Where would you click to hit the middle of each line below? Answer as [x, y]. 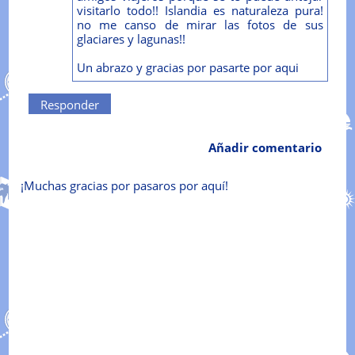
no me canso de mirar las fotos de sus [200, 25]
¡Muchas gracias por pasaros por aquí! [124, 185]
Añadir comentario [265, 147]
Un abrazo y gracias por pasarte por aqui [187, 68]
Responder [69, 105]
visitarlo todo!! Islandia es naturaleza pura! [200, 11]
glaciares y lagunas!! [131, 39]
